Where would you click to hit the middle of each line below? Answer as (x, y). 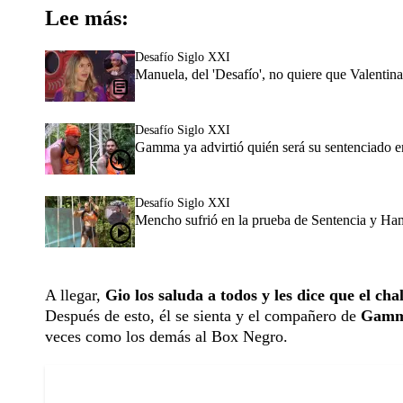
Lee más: (87, 18)
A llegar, (75, 296)
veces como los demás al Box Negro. (166, 337)
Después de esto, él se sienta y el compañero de (203, 316)
